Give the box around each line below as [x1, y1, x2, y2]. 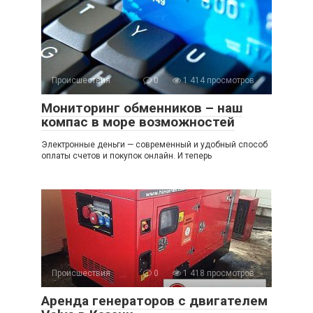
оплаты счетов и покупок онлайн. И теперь [41, 151, 212, 161]
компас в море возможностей [41, 114, 235, 131]
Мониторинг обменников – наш [41, 100, 242, 117]
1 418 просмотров [181, 268, 254, 279]
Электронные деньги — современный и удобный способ [41, 140, 268, 150]
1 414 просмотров [181, 75, 254, 86]
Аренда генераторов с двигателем [41, 293, 268, 310]
